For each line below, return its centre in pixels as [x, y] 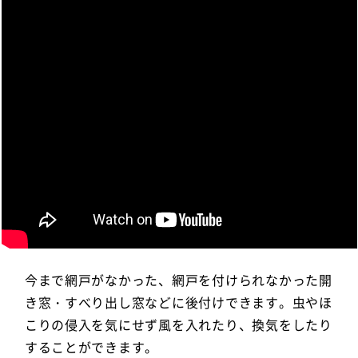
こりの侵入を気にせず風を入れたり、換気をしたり [178, 324]
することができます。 [91, 346]
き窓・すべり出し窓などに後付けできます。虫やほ [178, 302]
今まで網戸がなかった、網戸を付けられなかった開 [178, 279]
